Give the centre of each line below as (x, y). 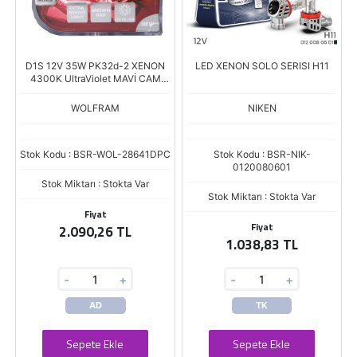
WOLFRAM (95, 108)
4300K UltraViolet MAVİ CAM (95, 78)
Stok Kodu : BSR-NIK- (262, 154)
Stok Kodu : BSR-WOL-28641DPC (95, 154)
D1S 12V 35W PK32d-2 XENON (95, 66)
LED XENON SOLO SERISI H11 (262, 66)
